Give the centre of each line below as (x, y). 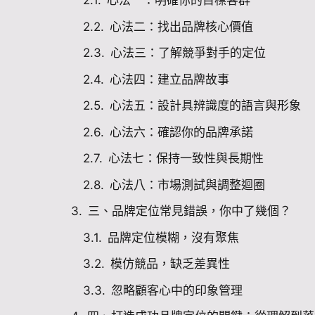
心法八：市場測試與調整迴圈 (187, 185)
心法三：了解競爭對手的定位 (188, 53)
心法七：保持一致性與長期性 (186, 159)
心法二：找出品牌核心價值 (181, 26)
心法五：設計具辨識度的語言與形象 (205, 106)
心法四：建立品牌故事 (169, 79)
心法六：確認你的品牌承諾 (181, 132)
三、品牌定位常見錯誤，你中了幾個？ (189, 211)
